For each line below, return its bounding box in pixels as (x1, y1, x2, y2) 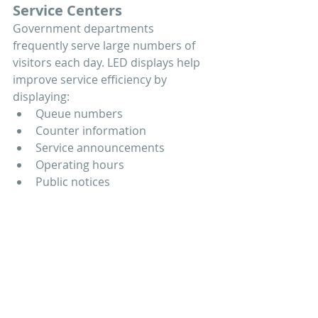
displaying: (13, 89, 70, 105)
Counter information (35, 123, 146, 139)
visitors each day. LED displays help (13, 55, 203, 71)
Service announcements (35, 140, 165, 156)
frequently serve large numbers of (13, 38, 198, 54)
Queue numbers (35, 106, 123, 122)
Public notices (35, 174, 110, 190)
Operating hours (35, 157, 124, 173)
